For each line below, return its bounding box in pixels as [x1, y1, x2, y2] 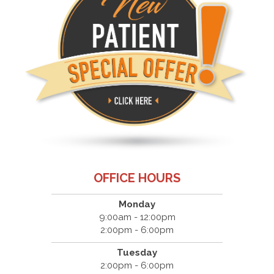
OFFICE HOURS [94, 170, 180, 185]
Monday [119, 198, 155, 210]
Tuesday [117, 246, 157, 258]
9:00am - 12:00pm [98, 211, 176, 223]
